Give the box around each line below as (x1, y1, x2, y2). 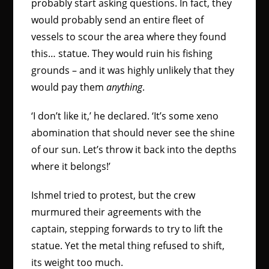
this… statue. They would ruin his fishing (31, 47, 213, 60)
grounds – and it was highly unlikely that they (31, 64, 235, 77)
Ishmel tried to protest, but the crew (31, 189, 196, 202)
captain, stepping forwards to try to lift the (31, 222, 223, 235)
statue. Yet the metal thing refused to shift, (31, 239, 225, 252)
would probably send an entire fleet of (31, 13, 204, 26)
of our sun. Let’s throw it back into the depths (31, 143, 237, 156)
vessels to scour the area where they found (31, 30, 227, 43)
